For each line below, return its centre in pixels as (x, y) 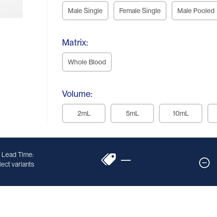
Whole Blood (87, 62)
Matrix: (75, 42)
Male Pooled (196, 11)
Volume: (77, 94)
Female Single (140, 11)
